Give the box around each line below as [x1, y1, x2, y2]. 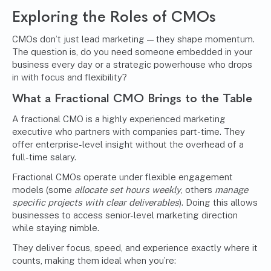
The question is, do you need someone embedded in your [12, 47, 252, 57]
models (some [12, 184, 74, 195]
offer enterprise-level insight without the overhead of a [12, 139, 244, 150]
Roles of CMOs [110, 7, 216, 26]
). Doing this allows [179, 197, 258, 208]
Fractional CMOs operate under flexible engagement [12, 172, 233, 183]
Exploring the [12, 7, 110, 26]
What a [12, 91, 54, 106]
